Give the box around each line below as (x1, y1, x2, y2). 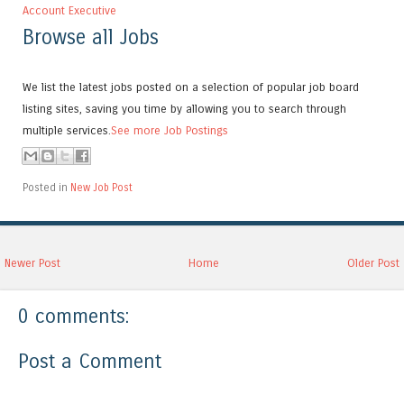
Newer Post (5, 256, 60, 271)
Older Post (347, 256, 399, 271)
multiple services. (23, 124, 111, 138)
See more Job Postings (111, 124, 228, 138)
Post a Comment (18, 349, 161, 373)
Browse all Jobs (23, 25, 159, 50)
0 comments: (18, 304, 129, 328)
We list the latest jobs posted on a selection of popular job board (23, 80, 359, 95)
